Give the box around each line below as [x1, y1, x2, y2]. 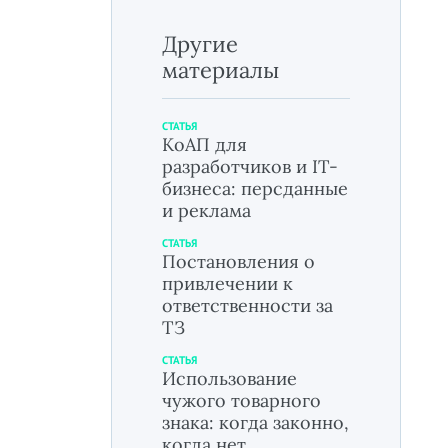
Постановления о [162, 250, 315, 273]
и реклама [162, 199, 251, 222]
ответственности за [162, 294, 333, 317]
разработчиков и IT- [162, 155, 338, 178]
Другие [162, 30, 238, 58]
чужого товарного [162, 389, 321, 412]
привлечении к [162, 272, 293, 295]
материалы [162, 56, 279, 84]
